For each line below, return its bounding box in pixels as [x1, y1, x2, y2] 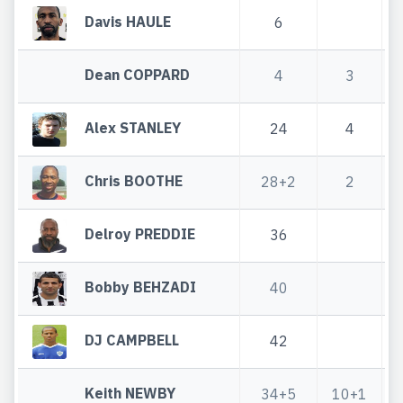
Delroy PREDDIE [85, 224, 196, 243]
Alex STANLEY [85, 118, 182, 137]
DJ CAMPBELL [85, 330, 180, 349]
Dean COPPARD [85, 65, 191, 84]
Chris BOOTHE [85, 171, 184, 190]
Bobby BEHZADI [85, 277, 197, 296]
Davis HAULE [85, 12, 172, 31]
